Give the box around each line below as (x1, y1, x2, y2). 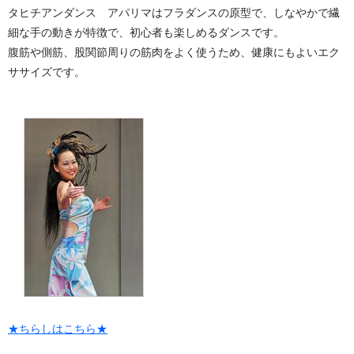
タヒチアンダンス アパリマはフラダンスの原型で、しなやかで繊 (8, 6, 340, 19)
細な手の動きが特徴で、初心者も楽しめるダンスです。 (8, 26, 284, 39)
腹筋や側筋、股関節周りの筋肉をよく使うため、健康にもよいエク (8, 46, 340, 58)
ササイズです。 (8, 66, 85, 78)
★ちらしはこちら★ (8, 322, 107, 335)
